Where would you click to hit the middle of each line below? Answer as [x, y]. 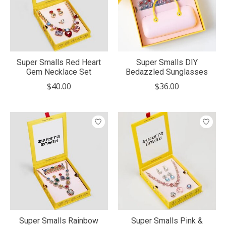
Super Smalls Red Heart [59, 63]
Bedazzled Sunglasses [167, 72]
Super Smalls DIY [167, 63]
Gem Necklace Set [59, 72]
